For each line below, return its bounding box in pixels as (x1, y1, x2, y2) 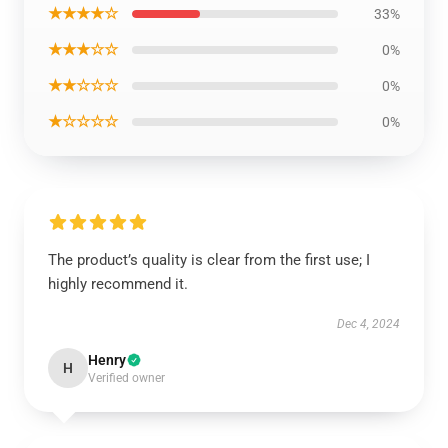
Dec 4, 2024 (337, 317, 400, 331)
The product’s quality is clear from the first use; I (48, 251, 370, 269)
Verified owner (88, 371, 165, 385)
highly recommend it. (48, 275, 188, 293)
